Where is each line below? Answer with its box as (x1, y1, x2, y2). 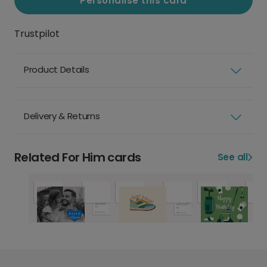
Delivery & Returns (24, 110, 100, 123)
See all (217, 151, 248, 164)
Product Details (24, 63, 89, 76)
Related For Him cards (14, 149, 141, 166)
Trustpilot (14, 27, 60, 41)
